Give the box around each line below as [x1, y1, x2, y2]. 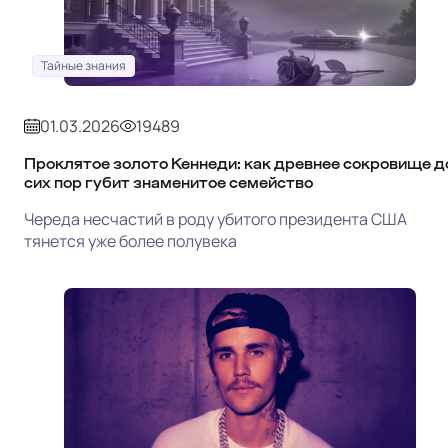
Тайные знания [41, 56, 126, 74]
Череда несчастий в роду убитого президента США [24, 207, 407, 230]
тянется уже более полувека [24, 229, 237, 252]
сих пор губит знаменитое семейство [24, 174, 313, 190]
